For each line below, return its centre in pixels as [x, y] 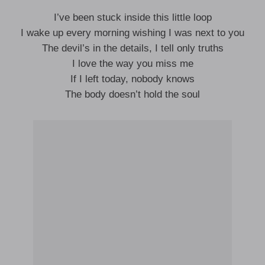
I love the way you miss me [132, 64]
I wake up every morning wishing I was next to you [132, 33]
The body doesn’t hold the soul [132, 94]
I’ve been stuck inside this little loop [132, 17]
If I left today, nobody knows [132, 79]
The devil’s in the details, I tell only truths [132, 48]
